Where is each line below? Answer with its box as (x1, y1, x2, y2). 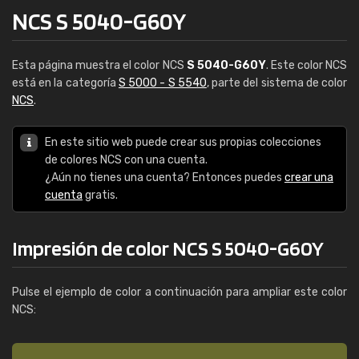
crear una (284, 171, 333, 184)
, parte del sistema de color (206, 76, 348, 90)
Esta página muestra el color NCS (12, 58, 187, 72)
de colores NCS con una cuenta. (45, 153, 208, 167)
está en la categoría (12, 76, 119, 90)
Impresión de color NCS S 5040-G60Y (12, 236, 324, 260)
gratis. (83, 188, 118, 202)
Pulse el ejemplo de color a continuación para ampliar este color (12, 285, 347, 299)
